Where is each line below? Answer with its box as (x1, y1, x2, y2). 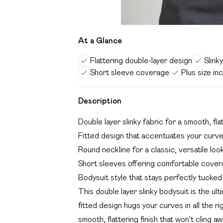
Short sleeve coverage (90, 68, 169, 77)
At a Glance (78, 36, 122, 45)
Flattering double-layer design (90, 56, 192, 65)
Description (78, 97, 121, 105)
